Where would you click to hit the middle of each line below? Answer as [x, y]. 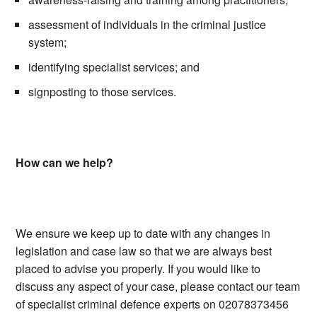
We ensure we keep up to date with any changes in [143, 234]
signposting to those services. [103, 92]
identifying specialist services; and [114, 67]
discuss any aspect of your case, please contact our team [158, 287]
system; [48, 42]
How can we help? [65, 163]
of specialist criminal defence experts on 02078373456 [152, 304]
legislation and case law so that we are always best [144, 251]
